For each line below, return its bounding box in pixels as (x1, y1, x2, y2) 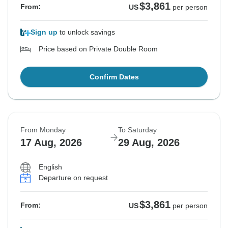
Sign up (31, 28, 58, 37)
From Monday (20, 126, 66, 134)
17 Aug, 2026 (20, 137, 82, 149)
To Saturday (118, 126, 157, 134)
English (39, 163, 62, 172)
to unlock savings (58, 28, 115, 37)
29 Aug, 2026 (118, 137, 180, 149)
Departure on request (39, 174, 108, 182)
